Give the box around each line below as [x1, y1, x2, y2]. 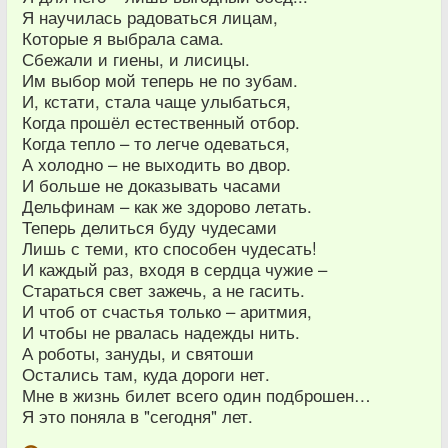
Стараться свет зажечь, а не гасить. [22, 278, 305, 303]
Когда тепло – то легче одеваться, [22, 131, 290, 156]
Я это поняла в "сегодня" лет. [22, 404, 253, 429]
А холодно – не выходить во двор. [22, 152, 291, 177]
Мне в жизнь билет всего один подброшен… [22, 383, 371, 408]
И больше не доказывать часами [22, 173, 281, 198]
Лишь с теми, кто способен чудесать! [22, 236, 317, 261]
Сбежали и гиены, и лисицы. [22, 47, 250, 72]
